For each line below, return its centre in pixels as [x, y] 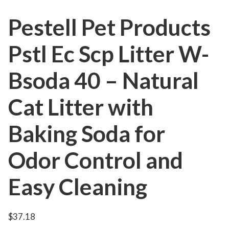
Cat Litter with [81, 107]
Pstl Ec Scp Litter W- [109, 54]
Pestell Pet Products [109, 27]
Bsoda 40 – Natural [104, 80]
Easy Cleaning [78, 187]
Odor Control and [96, 160]
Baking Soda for [87, 133]
